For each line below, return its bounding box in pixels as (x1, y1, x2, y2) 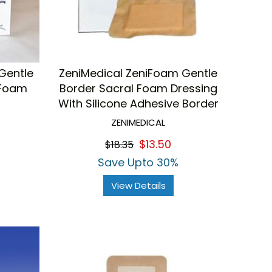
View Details (110, 179, 166, 192)
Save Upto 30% (98, 155, 179, 171)
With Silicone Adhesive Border (58, 96, 219, 112)
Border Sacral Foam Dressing (59, 81, 217, 97)
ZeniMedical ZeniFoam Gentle (59, 66, 218, 81)
